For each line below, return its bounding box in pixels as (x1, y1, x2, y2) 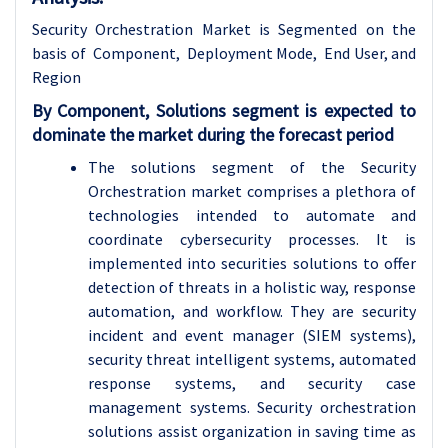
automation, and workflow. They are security (88, 301, 416, 321)
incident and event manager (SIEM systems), (88, 325, 416, 345)
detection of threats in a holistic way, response (88, 277, 416, 297)
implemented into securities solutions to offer (88, 253, 416, 273)
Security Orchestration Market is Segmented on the (32, 19, 416, 39)
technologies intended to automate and (88, 205, 416, 225)
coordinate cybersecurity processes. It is (88, 229, 416, 249)
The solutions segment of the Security (88, 157, 416, 177)
